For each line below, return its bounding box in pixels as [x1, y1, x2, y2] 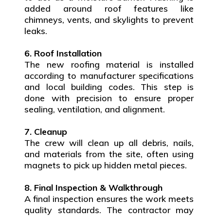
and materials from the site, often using [24, 148, 194, 160]
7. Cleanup [24, 126, 67, 138]
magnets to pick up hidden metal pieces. [24, 160, 187, 171]
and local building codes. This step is [24, 81, 194, 93]
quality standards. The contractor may [24, 204, 194, 216]
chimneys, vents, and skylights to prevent [24, 14, 194, 26]
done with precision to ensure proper [24, 92, 194, 104]
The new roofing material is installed [24, 59, 194, 71]
